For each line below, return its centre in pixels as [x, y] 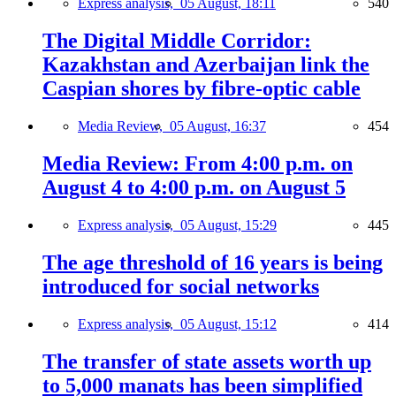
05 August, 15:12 [228, 324]
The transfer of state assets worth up [207, 361]
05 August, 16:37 [218, 126]
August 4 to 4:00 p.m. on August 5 [194, 187]
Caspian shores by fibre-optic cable [202, 89]
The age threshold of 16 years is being [213, 262]
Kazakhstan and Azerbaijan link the [206, 65]
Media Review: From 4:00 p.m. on [198, 164]
